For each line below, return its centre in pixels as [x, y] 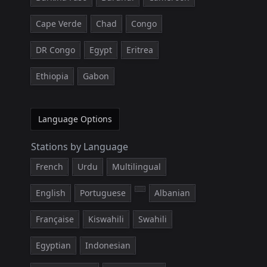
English [51, 193]
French [49, 167]
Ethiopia [52, 76]
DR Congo [55, 50]
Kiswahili [106, 219]
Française [55, 219]
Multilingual [136, 167]
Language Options [75, 119]
